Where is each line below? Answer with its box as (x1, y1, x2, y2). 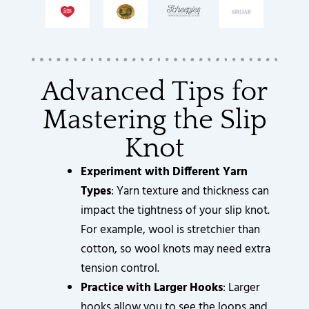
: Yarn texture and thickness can (111, 182, 270, 201)
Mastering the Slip (42, 105, 267, 136)
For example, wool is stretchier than (81, 221, 261, 240)
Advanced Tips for (41, 77, 268, 108)
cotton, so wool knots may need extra (81, 240, 271, 259)
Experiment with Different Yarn (81, 163, 248, 182)
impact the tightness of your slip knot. (81, 201, 270, 221)
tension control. (81, 259, 160, 279)
